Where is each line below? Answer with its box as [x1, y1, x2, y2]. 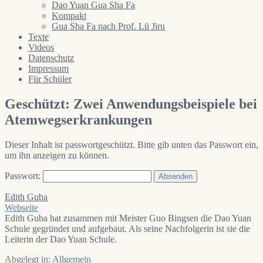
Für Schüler [28, 73, 72, 84]
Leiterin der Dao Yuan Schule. [5, 234, 117, 244]
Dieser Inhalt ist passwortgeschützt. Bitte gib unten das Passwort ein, [5, 139, 258, 150]
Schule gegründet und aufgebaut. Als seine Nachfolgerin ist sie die [5, 223, 250, 234]
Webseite [5, 202, 38, 213]
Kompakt [52, 10, 86, 21]
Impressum [28, 63, 69, 73]
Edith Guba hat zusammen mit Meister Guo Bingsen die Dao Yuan [5, 213, 251, 223]
